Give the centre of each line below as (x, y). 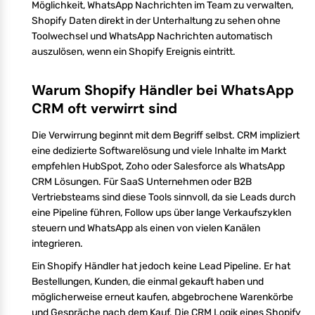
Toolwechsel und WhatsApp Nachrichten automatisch (152, 36)
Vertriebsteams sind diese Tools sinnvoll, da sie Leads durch (164, 197)
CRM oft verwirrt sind (104, 108)
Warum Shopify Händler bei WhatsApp (163, 90)
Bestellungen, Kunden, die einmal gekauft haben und (148, 281)
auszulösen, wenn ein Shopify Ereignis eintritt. (134, 51)
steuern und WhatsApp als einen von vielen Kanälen (146, 228)
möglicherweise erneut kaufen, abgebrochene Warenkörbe (162, 297)
